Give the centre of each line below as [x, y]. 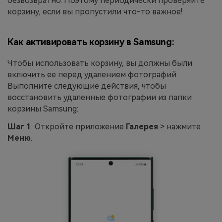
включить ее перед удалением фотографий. [93, 75]
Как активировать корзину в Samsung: [91, 42]
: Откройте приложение [79, 126]
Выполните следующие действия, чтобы [87, 86]
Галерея [142, 126]
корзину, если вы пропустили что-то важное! [95, 11]
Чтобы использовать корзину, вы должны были [100, 63]
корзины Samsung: [43, 109]
